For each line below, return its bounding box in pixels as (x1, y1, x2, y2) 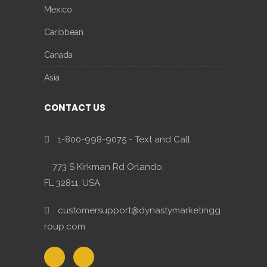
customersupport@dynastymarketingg (58, 205, 221, 216)
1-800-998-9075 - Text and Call (58, 134, 190, 145)
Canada (44, 50, 73, 60)
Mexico (44, 5, 72, 14)
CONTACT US (44, 101, 105, 114)
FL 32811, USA (44, 178, 100, 188)
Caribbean (44, 27, 83, 37)
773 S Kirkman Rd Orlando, (50, 162, 164, 172)
